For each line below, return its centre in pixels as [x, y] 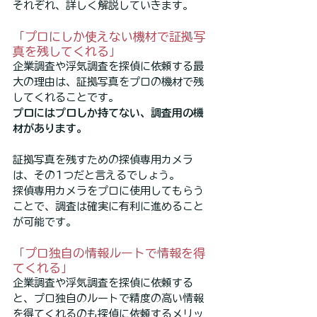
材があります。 [50, 129]
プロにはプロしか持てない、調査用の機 [108, 113]
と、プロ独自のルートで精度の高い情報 [108, 299]
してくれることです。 [66, 98]
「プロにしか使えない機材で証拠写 [109, 37]
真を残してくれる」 [67, 52]
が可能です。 [45, 222]
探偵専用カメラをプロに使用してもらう [108, 191]
